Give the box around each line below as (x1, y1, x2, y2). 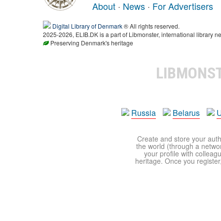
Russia (131, 107, 156, 118)
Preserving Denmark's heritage (49, 38, 133, 47)
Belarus (173, 107, 200, 118)
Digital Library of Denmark (52, 22, 122, 30)
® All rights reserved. (122, 22, 180, 30)
